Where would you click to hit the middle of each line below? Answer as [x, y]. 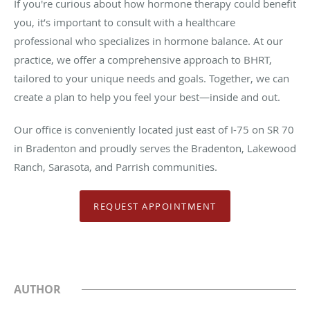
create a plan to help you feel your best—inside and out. [147, 97]
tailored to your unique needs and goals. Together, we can [152, 79]
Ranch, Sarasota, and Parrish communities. [116, 167]
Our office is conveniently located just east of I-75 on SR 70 [154, 130]
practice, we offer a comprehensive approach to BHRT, [143, 60]
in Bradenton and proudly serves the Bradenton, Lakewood [155, 148]
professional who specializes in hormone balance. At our [148, 41]
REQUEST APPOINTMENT [155, 206]
